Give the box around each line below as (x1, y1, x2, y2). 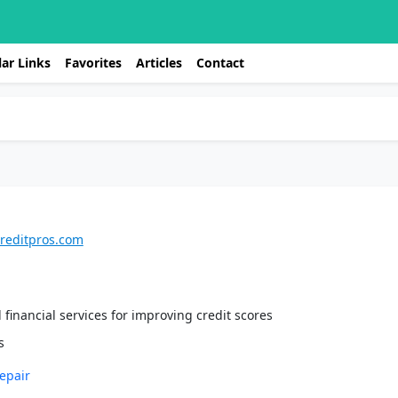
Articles (136, 54, 182, 71)
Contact (196, 54, 244, 71)
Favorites (65, 54, 122, 71)
